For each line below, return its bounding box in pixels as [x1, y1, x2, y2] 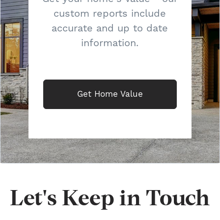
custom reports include [54, 7, 166, 19]
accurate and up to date [52, 22, 168, 34]
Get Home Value [77, 89, 143, 99]
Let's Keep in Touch [10, 190, 210, 211]
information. [81, 37, 139, 49]
